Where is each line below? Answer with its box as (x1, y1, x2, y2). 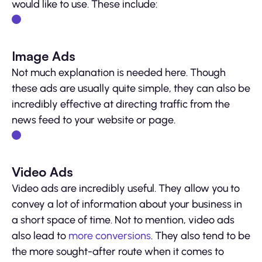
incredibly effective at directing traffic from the (12, 97, 230, 111)
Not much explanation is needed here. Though (12, 65, 226, 79)
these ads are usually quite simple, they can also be (12, 81, 250, 95)
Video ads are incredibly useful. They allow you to (12, 181, 240, 195)
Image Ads (12, 47, 79, 64)
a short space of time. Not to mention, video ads (12, 213, 235, 226)
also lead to (12, 229, 68, 242)
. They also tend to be (151, 229, 250, 242)
